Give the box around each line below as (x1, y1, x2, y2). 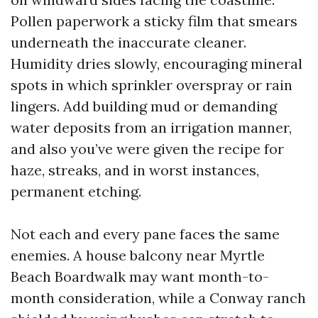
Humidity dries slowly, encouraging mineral (11, 55, 302, 72)
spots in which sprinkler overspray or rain (11, 76, 292, 94)
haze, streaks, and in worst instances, (11, 161, 259, 179)
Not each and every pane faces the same (11, 225, 280, 243)
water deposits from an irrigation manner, (11, 119, 292, 136)
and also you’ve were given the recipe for (11, 140, 284, 158)
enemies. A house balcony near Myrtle (11, 246, 265, 264)
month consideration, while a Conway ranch (11, 289, 306, 307)
